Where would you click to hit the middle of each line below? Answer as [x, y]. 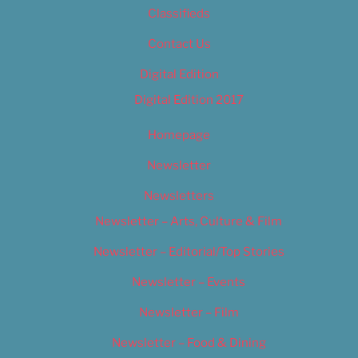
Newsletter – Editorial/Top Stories [189, 251]
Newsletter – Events [189, 282]
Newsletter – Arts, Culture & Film [189, 221]
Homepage [179, 135]
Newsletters [179, 196]
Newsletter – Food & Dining [189, 342]
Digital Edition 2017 [189, 99]
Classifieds [179, 14]
